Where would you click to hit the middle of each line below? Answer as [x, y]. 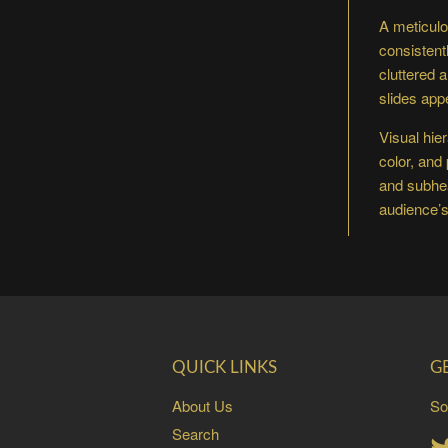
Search [195, 433]
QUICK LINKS [224, 367]
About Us [202, 405]
